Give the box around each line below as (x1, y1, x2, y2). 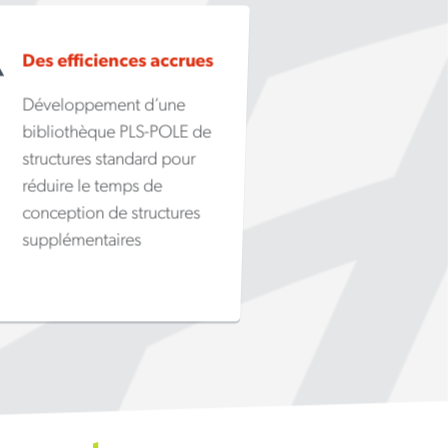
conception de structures (21, 203, 200, 223)
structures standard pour (21, 149, 195, 169)
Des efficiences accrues (21, 51, 213, 71)
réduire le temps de (21, 176, 162, 196)
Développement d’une (21, 95, 185, 115)
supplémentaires (21, 230, 141, 250)
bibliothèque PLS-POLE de (21, 122, 211, 142)
